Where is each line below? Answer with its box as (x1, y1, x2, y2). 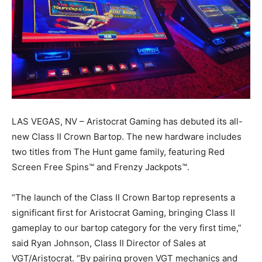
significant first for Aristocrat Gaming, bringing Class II (12, 207, 235, 219)
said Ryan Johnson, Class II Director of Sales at (12, 237, 206, 249)
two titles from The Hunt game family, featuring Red (12, 146, 225, 158)
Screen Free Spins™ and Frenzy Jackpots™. (12, 161, 189, 173)
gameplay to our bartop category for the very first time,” (12, 222, 242, 234)
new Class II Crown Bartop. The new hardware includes (12, 131, 242, 143)
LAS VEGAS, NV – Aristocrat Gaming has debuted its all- (12, 116, 243, 127)
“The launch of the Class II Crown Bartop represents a (12, 192, 235, 204)
